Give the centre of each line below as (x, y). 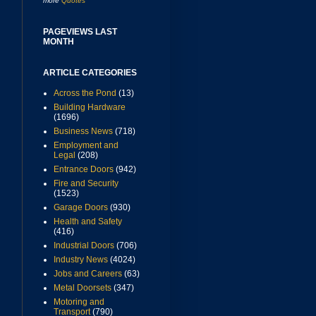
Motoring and (79, 302)
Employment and (86, 146)
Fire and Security (86, 184)
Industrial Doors (84, 246)
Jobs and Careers (88, 274)
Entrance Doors (84, 170)
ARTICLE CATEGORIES (90, 73)
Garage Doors (81, 208)
